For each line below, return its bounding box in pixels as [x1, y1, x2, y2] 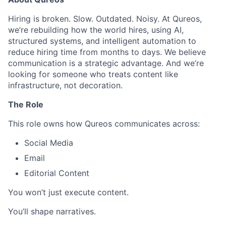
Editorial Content [24, 168, 89, 179]
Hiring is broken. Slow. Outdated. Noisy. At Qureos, [8, 14, 202, 24]
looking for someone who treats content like [8, 69, 178, 80]
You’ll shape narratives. [8, 206, 96, 217]
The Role [8, 99, 43, 110]
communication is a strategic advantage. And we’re [8, 58, 204, 69]
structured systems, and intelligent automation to [8, 36, 196, 46]
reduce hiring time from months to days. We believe [8, 47, 206, 58]
